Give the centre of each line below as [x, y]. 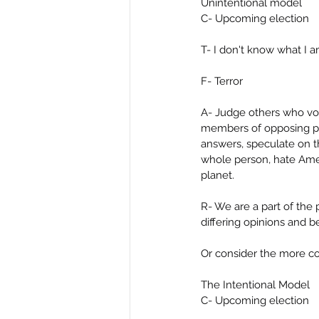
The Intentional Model [255, 285]
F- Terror [222, 81]
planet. [218, 175]
